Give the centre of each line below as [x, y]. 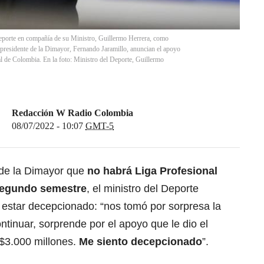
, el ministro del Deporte [143, 189]
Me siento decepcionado [141, 242]
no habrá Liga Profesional [152, 171]
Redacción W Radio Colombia [72, 113]
